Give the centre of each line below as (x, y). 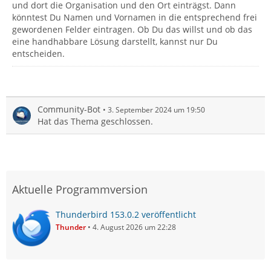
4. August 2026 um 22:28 (134, 227)
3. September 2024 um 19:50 (156, 110)
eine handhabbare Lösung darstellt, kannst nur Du (115, 41)
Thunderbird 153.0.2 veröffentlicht (126, 214)
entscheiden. (38, 54)
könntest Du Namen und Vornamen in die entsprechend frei (135, 17)
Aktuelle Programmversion (80, 189)
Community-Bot (69, 109)
